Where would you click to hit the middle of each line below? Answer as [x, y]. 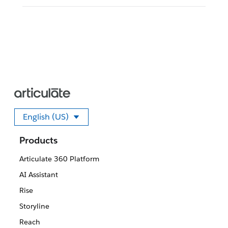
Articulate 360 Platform [59, 159]
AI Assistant [38, 175]
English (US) [46, 117]
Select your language [90, 124]
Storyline [34, 206]
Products [38, 140]
